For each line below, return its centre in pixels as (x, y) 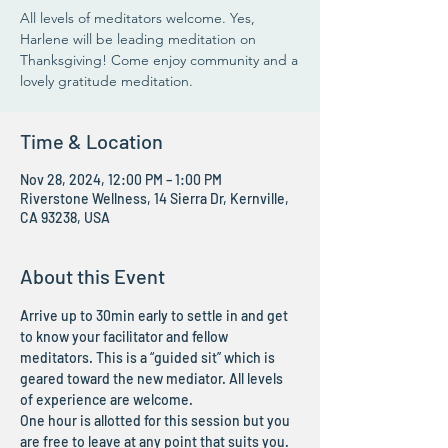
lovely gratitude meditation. (106, 81)
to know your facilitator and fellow (125, 337)
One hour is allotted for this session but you (156, 421)
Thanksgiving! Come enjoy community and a (159, 60)
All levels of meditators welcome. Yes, (137, 18)
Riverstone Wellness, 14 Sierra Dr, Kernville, (154, 199)
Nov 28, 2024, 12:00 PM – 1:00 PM (121, 180)
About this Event (92, 276)
